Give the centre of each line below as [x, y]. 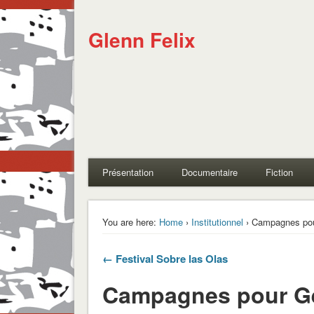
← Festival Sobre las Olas [165, 258]
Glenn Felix [142, 40]
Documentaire [209, 172]
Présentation [128, 172]
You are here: [129, 221]
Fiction [279, 172]
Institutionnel [217, 221]
